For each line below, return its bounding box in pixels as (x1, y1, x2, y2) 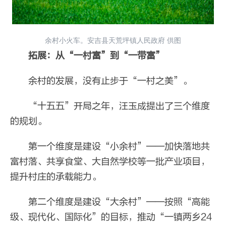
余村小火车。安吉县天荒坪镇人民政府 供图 (45, 34, 181, 45)
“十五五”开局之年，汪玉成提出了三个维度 (10, 100, 210, 111)
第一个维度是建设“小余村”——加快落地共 (10, 141, 210, 152)
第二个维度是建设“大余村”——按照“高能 (10, 196, 210, 207)
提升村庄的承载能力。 (10, 171, 101, 182)
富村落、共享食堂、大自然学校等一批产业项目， (10, 156, 210, 167)
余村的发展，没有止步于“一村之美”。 (10, 75, 192, 86)
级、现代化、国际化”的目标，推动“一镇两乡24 (10, 211, 212, 222)
